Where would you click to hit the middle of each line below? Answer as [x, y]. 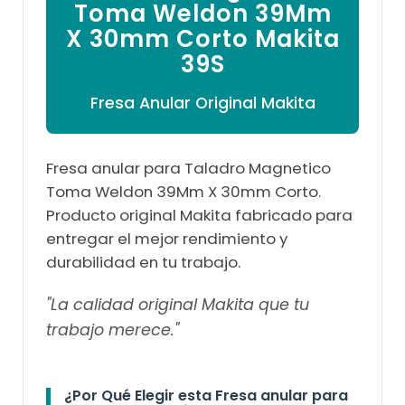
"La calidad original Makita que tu [178, 305]
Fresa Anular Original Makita [202, 104]
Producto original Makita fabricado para [199, 216]
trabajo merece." [113, 330]
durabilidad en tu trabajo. [143, 263]
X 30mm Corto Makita [202, 39]
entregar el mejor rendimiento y [167, 239]
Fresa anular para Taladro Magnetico [188, 169]
